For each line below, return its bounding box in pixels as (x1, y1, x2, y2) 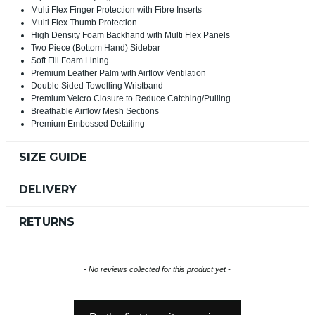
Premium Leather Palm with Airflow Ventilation (30, 68, 206, 79)
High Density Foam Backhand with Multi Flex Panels (30, 30, 230, 41)
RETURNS (18, 215, 75, 229)
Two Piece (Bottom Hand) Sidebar (30, 43, 160, 53)
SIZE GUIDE (18, 150, 86, 165)
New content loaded (6, 263, 108, 276)
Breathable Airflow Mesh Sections (30, 106, 159, 117)
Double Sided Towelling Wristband (30, 81, 163, 91)
